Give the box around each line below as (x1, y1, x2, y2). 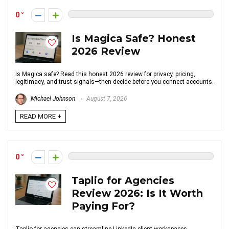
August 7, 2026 (85, 95, 127, 103)
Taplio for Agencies (72, 174, 174, 187)
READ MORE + (20, 112, 61, 120)
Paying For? (72, 200, 135, 212)
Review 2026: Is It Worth (72, 187, 203, 199)
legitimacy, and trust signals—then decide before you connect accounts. (15, 78, 214, 85)
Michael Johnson (29, 95, 75, 103)
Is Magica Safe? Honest (72, 32, 196, 44)
